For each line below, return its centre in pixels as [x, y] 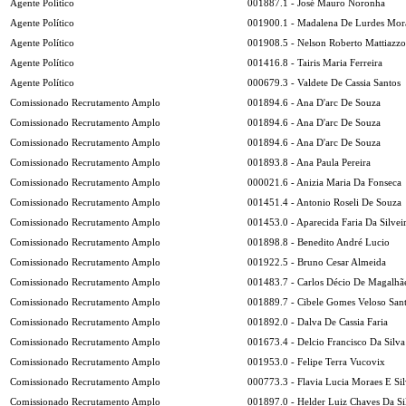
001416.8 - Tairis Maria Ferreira [315, 63]
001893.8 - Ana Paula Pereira [309, 162]
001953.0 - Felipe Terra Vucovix [316, 362]
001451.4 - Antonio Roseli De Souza [324, 202]
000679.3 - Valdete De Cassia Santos [324, 82]
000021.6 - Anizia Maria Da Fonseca [324, 182]
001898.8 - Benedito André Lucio [319, 242]
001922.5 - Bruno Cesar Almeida [317, 262]
